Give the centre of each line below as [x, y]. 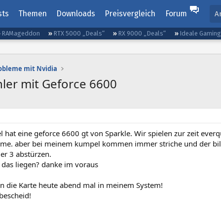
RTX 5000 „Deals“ [79, 33]
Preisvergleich [130, 14]
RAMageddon [21, 33]
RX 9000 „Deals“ [142, 33]
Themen [32, 14]
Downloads [76, 14]
